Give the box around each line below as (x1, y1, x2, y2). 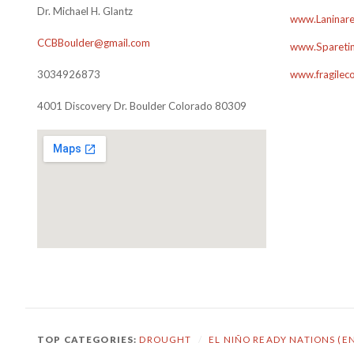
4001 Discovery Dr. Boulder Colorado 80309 (37, 100, 247, 112)
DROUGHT (139, 334, 192, 345)
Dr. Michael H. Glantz (37, 5, 133, 17)
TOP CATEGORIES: (37, 334, 140, 345)
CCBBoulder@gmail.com (37, 36, 150, 49)
